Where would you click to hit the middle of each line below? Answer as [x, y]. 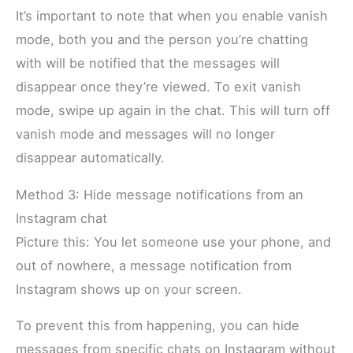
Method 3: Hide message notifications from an [160, 194]
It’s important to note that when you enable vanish [172, 16]
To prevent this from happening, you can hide [158, 325]
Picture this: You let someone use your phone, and [174, 242]
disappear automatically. [91, 158]
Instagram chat [62, 218]
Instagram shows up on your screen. [129, 289]
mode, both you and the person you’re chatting [162, 40]
